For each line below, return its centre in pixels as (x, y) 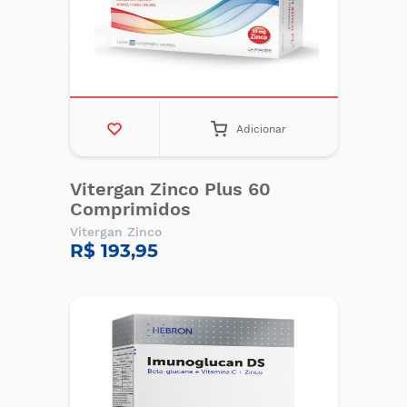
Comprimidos (130, 209)
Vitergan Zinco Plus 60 (170, 189)
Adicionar (262, 129)
